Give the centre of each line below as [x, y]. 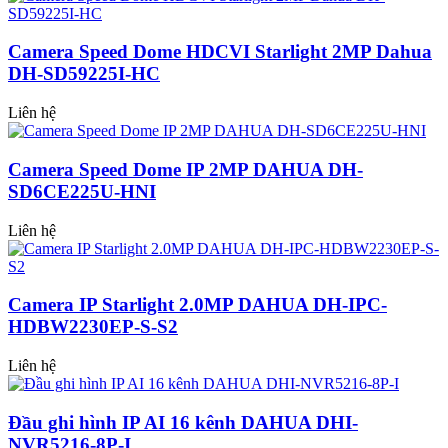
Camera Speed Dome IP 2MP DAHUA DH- [185, 169]
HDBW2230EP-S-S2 [93, 327]
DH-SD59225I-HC [84, 74]
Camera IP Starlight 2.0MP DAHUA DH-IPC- [197, 305]
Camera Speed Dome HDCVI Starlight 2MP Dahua [220, 52]
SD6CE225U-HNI [82, 191]
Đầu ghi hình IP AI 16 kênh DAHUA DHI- [183, 422]
